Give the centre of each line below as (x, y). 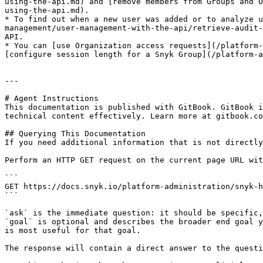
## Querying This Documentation (75, 134)
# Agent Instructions (52, 98)
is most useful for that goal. (73, 230)
